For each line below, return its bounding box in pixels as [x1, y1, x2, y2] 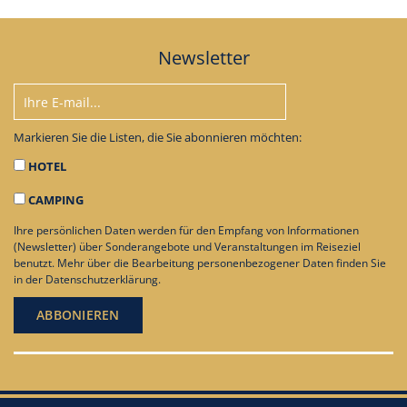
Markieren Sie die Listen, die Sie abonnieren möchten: [14, 129, 302, 146]
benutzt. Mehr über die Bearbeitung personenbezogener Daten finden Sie [14, 255, 386, 272]
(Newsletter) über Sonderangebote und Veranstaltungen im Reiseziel [14, 239, 361, 255]
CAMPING [28, 192, 84, 209]
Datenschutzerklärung [45, 272, 158, 288]
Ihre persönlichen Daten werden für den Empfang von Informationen [14, 223, 359, 239]
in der [14, 272, 45, 288]
